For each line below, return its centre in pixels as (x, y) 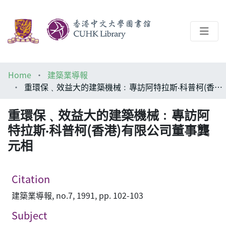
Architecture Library (62, 105)
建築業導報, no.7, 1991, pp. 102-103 (77, 195)
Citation (31, 179)
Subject (30, 215)
